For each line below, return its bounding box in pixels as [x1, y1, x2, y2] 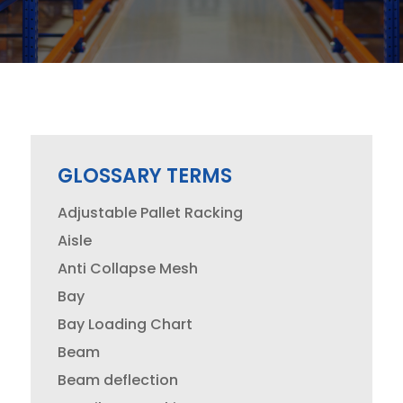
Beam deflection [57, 370, 178, 390]
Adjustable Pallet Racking [57, 202, 243, 223]
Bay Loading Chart [57, 314, 193, 335]
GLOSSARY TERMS [57, 162, 232, 190]
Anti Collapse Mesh [57, 258, 198, 279]
